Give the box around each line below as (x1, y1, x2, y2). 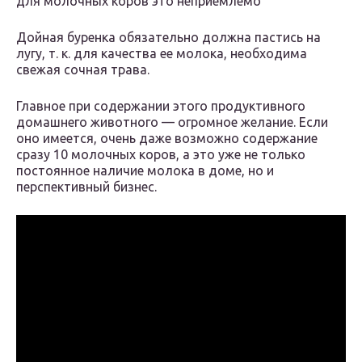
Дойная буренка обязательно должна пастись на (16, 30, 321, 45)
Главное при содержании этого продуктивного (16, 99, 305, 114)
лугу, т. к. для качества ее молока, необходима (16, 46, 307, 61)
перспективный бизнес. (16, 179, 157, 195)
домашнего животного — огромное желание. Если (16, 115, 328, 130)
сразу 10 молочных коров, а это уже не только (16, 147, 305, 162)
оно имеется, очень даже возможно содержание (16, 131, 318, 146)
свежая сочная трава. (16, 62, 149, 78)
